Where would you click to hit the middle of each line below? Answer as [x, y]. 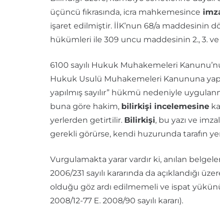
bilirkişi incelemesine [165, 107]
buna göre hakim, [86, 107]
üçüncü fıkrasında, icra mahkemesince [125, 12]
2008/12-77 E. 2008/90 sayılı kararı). [117, 201]
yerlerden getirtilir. [87, 120]
